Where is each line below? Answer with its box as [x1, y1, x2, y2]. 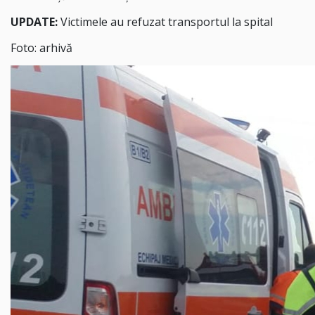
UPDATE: [11, 14, 58, 30]
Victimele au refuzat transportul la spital [58, 14, 273, 30]
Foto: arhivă [11, 39, 72, 56]
